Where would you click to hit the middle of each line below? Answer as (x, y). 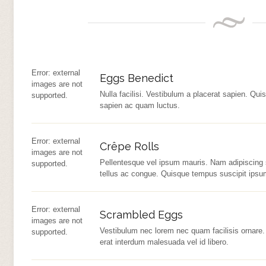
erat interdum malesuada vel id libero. (164, 242)
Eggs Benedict (136, 78)
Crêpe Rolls (129, 146)
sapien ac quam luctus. (140, 105)
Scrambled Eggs (141, 215)
